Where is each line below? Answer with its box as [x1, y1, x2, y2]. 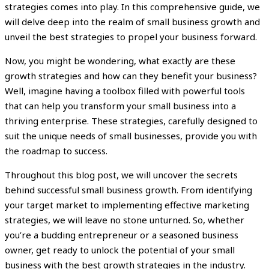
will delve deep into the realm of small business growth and [5, 16, 260, 28]
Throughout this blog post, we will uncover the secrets [5, 169, 238, 181]
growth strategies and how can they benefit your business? [5, 70, 257, 82]
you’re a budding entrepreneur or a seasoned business [5, 229, 238, 241]
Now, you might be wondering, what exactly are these [5, 55, 235, 67]
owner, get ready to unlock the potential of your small [5, 244, 235, 256]
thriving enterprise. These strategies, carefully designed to [5, 115, 258, 127]
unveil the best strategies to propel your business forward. [5, 31, 257, 43]
